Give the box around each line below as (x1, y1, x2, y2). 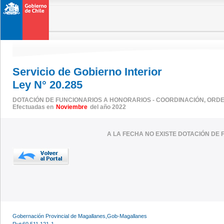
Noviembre (56, 103, 87, 110)
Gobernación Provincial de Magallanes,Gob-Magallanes (12, 212, 147, 219)
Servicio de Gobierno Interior (12, 65, 162, 78)
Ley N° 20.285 (12, 78, 82, 91)
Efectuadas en (12, 103, 55, 110)
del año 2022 (88, 103, 126, 110)
